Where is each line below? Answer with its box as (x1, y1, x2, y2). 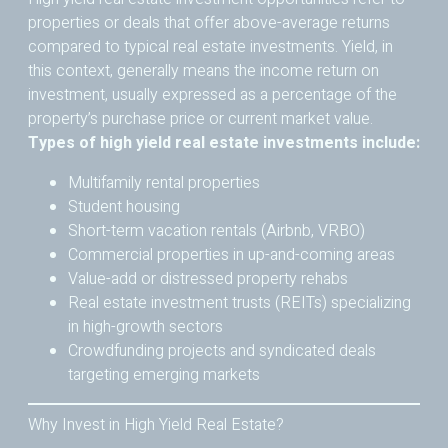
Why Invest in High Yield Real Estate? (28, 413, 284, 438)
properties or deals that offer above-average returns (28, 11, 390, 36)
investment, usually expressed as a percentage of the (28, 83, 397, 108)
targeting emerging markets (68, 363, 260, 388)
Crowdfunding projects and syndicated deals (68, 339, 376, 364)
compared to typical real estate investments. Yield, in (28, 35, 393, 60)
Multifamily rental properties (68, 171, 260, 196)
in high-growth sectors (68, 315, 223, 340)
